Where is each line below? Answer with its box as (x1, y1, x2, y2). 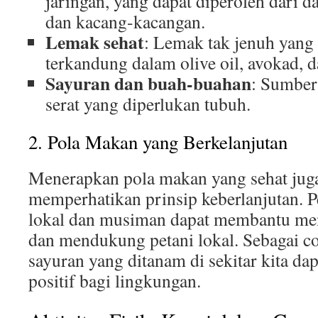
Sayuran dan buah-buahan (45, 70, 251, 97)
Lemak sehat (45, 28, 144, 55)
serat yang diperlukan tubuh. (45, 92, 251, 116)
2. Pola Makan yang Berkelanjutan (28, 129, 287, 155)
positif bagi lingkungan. (28, 268, 201, 292)
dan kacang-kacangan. (45, 9, 205, 33)
